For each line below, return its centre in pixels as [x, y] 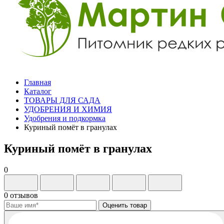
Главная [37, 82]
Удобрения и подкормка [65, 118]
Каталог [38, 91]
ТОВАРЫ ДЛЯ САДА [62, 100]
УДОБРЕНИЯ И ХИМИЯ [68, 109]
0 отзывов [21, 195]
